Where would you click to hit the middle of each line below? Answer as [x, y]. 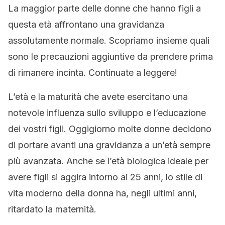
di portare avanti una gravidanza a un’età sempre [109, 145]
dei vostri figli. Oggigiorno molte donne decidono [110, 129]
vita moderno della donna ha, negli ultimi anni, [102, 193]
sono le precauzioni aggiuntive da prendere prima [110, 57]
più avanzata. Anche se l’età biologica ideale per [108, 161]
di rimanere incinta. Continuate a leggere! [93, 73]
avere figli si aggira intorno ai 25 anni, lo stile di [105, 177]
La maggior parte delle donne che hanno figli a [104, 8]
